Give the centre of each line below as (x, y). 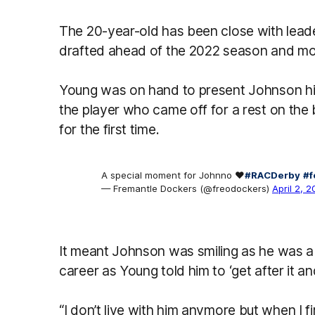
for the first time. (109, 129)
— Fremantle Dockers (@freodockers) (187, 188)
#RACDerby (272, 175)
